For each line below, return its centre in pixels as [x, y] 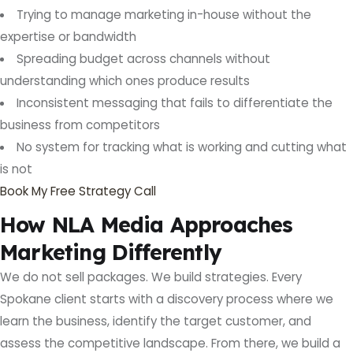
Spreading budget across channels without [144, 59]
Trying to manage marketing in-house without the [164, 15]
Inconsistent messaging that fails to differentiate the [175, 103]
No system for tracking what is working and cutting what [182, 147]
